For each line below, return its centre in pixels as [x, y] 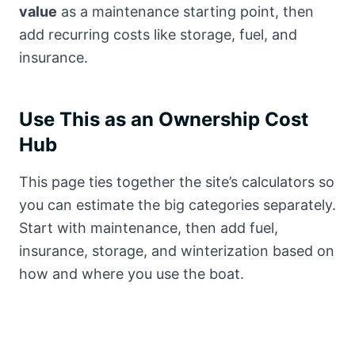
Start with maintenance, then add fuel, [149, 228]
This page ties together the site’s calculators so [177, 182]
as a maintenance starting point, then [185, 11]
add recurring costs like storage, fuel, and [158, 34]
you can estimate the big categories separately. [177, 205]
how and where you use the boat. [132, 274]
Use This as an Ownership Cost [164, 119]
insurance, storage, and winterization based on [177, 251]
